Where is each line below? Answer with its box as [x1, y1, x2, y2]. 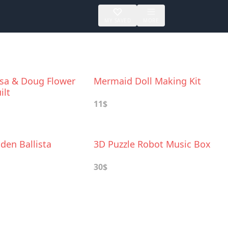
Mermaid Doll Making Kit [94, 75, 201, 87]
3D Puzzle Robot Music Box [94, 138, 211, 150]
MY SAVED [104, 16, 131, 24]
